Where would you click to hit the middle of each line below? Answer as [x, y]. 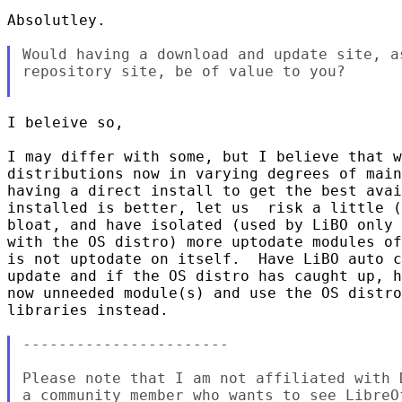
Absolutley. [57, 20]
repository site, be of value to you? [184, 71]
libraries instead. [88, 310]
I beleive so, [66, 122]
